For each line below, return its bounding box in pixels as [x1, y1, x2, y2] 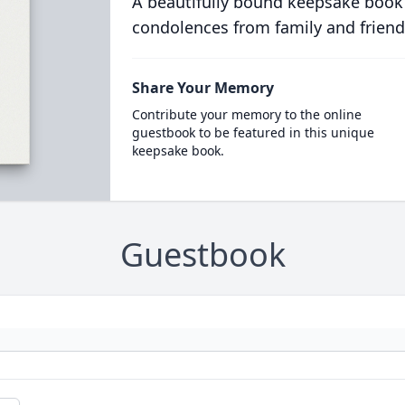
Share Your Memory [131, 78, 274, 98]
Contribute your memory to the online [131, 106, 362, 123]
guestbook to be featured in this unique [131, 124, 374, 141]
